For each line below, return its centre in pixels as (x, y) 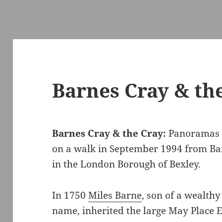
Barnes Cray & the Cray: (109, 134)
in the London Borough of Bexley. (127, 164)
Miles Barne (115, 195)
